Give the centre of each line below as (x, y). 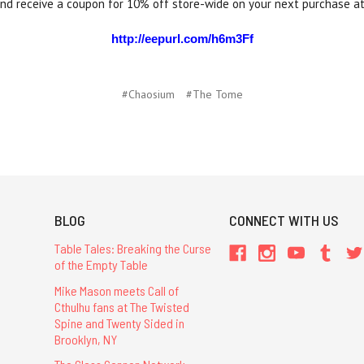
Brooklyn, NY (85, 339)
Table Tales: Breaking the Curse (132, 249)
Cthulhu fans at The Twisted (121, 306)
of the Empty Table (101, 265)
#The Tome (214, 95)
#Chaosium (148, 95)
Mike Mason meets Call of (116, 290)
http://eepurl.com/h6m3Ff (182, 39)
